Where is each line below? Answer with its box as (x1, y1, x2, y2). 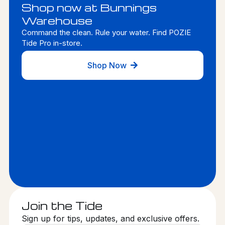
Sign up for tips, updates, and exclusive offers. (21, 213, 199, 224)
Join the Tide (21, 198, 102, 213)
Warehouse (21, 14, 92, 28)
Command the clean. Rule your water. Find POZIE (21, 28, 191, 38)
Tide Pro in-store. (21, 38, 82, 48)
